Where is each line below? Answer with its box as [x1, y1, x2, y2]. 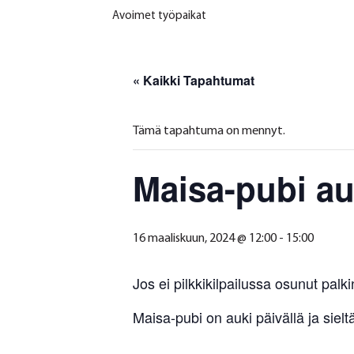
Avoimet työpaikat [112, 9, 206, 22]
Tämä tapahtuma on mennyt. [133, 124, 285, 137]
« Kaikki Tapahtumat [133, 70, 254, 89]
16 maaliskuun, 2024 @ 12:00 [133, 232, 277, 245]
